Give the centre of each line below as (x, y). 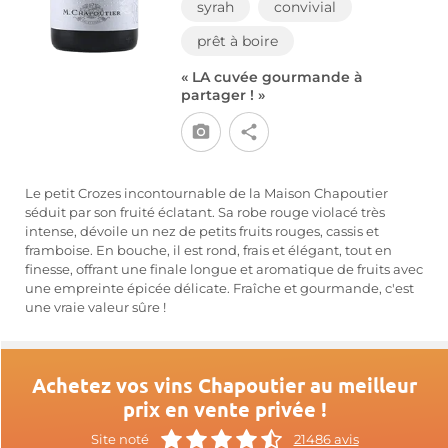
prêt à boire (237, 41)
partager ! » (222, 95)
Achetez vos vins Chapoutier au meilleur (224, 385)
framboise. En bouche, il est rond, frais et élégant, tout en (208, 250)
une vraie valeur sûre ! (95, 307)
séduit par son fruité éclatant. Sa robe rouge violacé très (205, 212)
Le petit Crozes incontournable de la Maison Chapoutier (206, 193)
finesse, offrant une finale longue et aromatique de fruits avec (224, 269)
